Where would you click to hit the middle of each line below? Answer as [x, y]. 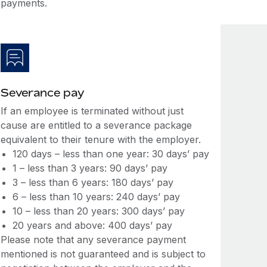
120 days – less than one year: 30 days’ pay [111, 154]
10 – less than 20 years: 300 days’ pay [98, 211]
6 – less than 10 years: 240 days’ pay [96, 197]
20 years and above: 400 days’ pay [92, 225]
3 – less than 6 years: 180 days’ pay [93, 182]
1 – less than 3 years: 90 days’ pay [90, 168]
